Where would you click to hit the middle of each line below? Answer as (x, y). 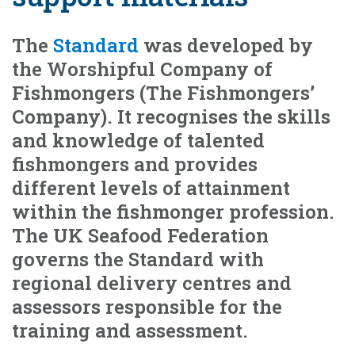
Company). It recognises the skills (171, 116)
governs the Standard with (138, 259)
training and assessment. (130, 330)
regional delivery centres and (152, 283)
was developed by (226, 45)
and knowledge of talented (138, 140)
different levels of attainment (151, 188)
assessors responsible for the (147, 307)
